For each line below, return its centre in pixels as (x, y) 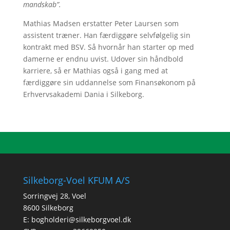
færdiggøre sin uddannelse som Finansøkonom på (109, 82)
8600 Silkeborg (48, 208)
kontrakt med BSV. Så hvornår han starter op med (108, 47)
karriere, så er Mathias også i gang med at (95, 71)
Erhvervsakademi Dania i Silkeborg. (83, 94)
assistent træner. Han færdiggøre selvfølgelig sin (107, 35)
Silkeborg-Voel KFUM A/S (76, 180)
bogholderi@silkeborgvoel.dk (81, 219)
